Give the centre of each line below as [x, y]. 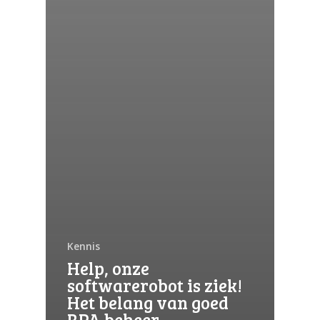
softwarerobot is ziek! [155, 285]
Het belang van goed [148, 302]
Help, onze [108, 268]
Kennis [84, 246]
